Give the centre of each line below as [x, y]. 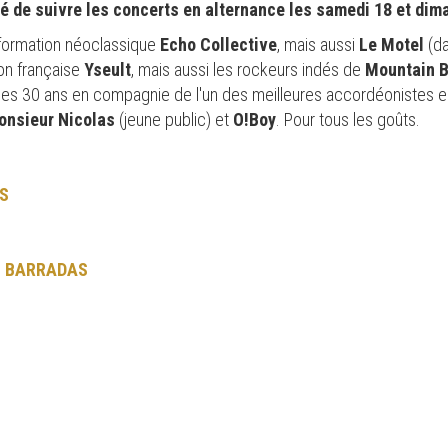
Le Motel [393, 44]
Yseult [107, 69]
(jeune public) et [174, 119]
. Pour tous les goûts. [348, 119]
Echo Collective [218, 44]
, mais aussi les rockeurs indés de [248, 69]
